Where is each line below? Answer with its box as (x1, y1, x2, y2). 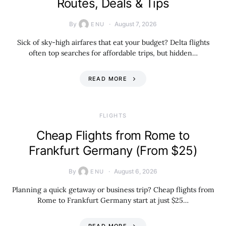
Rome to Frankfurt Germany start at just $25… (37, 196, 189, 205)
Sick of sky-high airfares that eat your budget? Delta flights (17, 38, 209, 47)
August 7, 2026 (114, 20, 157, 28)
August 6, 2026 (114, 167, 157, 175)
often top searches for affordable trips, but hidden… (28, 48, 198, 58)
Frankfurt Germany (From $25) (28, 143, 198, 158)
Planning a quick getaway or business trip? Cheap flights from (12, 185, 214, 194)
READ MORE (88, 75, 127, 82)
